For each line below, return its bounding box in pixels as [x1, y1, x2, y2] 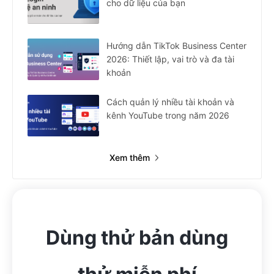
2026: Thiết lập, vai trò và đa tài [106, 54, 234, 65]
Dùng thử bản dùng [46, 226, 228, 250]
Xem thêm [109, 152, 150, 163]
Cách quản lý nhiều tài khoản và [106, 97, 234, 108]
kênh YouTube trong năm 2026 [106, 110, 229, 121]
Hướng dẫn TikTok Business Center [106, 40, 246, 51]
